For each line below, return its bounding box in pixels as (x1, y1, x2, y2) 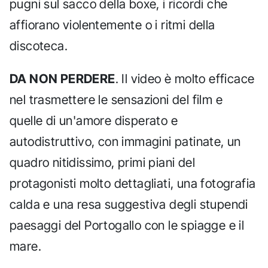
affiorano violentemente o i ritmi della (10, 17, 215, 33)
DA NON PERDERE (10, 71, 115, 86)
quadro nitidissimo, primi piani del (10, 154, 195, 170)
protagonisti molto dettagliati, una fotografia (10, 175, 256, 191)
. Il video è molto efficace (115, 71, 255, 86)
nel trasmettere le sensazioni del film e (10, 92, 223, 107)
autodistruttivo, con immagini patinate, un (10, 133, 241, 149)
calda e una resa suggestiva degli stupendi (10, 196, 248, 212)
